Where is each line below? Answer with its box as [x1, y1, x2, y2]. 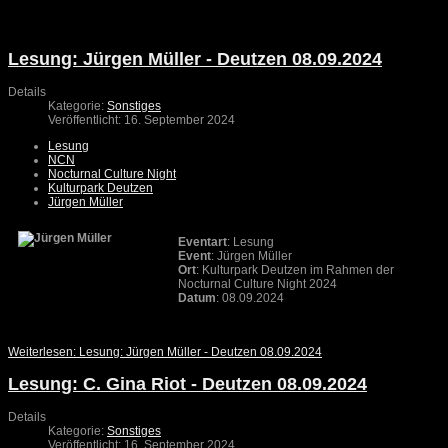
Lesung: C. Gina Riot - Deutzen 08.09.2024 [8, 373, 367, 394]
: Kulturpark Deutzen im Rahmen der [196, 262, 394, 277]
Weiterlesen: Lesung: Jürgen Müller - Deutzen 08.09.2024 [8, 344, 322, 359]
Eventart [178, 234, 227, 249]
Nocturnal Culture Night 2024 [178, 276, 346, 291]
